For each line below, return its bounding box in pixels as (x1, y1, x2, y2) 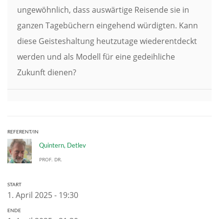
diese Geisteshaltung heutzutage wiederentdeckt (17, 36, 197, 46)
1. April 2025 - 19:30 (7, 190, 78, 200)
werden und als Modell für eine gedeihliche (17, 51, 175, 62)
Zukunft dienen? (17, 67, 76, 78)
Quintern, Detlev (39, 141, 86, 149)
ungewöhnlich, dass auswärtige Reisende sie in (17, 4, 189, 15)
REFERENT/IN (7, 129, 39, 134)
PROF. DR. (39, 156, 62, 163)
